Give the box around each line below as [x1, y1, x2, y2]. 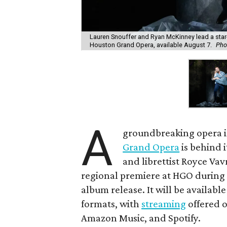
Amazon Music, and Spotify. [81, 211, 201, 224]
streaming [141, 197, 186, 210]
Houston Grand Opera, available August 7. [90, 41, 212, 49]
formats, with [81, 197, 142, 210]
